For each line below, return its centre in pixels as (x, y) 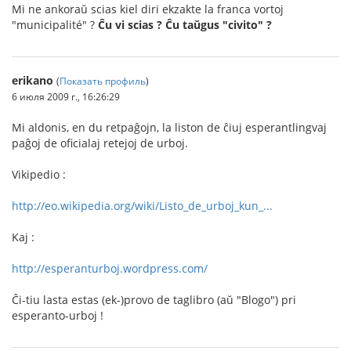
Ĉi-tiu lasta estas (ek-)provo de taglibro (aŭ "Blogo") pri (154, 299)
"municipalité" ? (55, 24)
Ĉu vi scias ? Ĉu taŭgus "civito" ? (185, 24)
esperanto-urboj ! (58, 315)
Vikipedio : (39, 174)
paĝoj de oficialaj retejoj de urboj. (100, 143)
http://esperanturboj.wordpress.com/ (110, 268)
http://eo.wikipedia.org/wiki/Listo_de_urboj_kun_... (142, 205)
